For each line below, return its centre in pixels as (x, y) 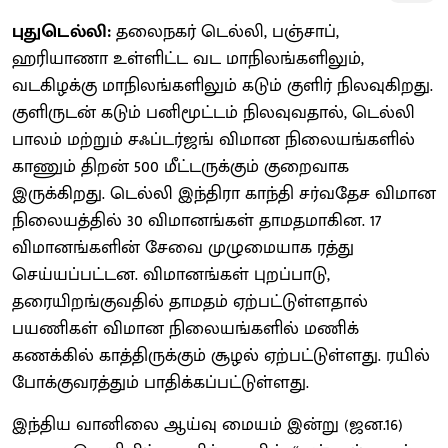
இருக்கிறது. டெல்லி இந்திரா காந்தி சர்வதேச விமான (224, 193)
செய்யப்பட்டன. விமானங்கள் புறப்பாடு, (171, 274)
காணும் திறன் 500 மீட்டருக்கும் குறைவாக (180, 166)
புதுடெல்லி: (61, 31)
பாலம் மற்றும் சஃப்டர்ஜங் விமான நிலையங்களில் (213, 139)
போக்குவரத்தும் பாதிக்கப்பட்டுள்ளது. (160, 382)
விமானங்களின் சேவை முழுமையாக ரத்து (183, 247)
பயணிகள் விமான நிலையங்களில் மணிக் (185, 328)
